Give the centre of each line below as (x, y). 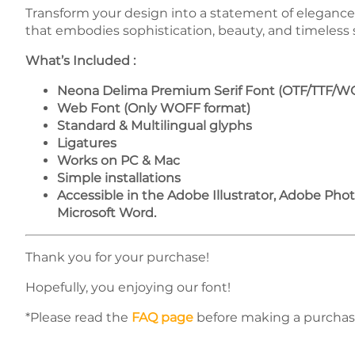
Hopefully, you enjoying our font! (128, 287)
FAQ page (162, 317)
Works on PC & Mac (118, 160)
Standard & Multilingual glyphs (155, 126)
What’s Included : (80, 61)
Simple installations (119, 178)
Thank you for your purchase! (117, 257)
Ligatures (87, 143)
